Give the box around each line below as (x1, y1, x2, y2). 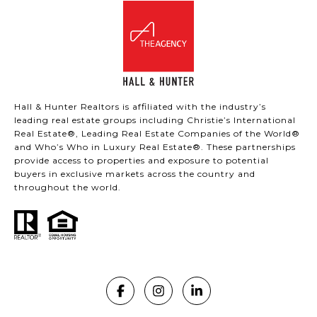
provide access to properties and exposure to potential (14, 155, 269, 166)
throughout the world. (14, 182, 121, 193)
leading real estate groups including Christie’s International (14, 115, 296, 126)
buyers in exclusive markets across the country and (14, 168, 255, 180)
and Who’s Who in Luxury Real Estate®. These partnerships (14, 142, 296, 153)
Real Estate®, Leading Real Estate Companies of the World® (14, 128, 300, 139)
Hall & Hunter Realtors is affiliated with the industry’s (14, 101, 266, 113)
